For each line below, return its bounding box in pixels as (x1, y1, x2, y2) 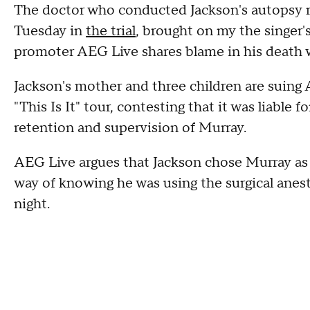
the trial (86, 22, 136, 40)
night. (14, 195, 50, 213)
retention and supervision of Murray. (14, 119, 246, 137)
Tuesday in (14, 22, 86, 40)
